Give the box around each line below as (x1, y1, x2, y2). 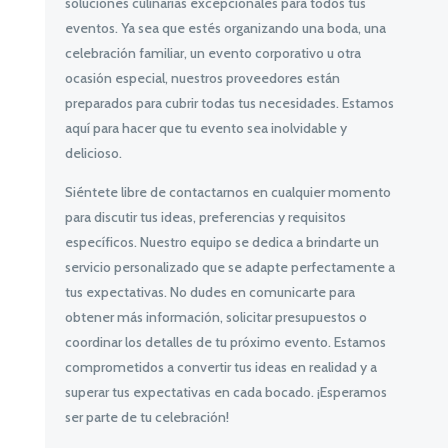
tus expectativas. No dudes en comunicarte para (64, 283, 355, 302)
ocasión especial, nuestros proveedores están (64, 69, 340, 88)
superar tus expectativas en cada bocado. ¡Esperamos (64, 383, 387, 402)
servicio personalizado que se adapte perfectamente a (64, 258, 395, 277)
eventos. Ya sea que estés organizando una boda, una (64, 19, 386, 38)
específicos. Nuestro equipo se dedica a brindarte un (64, 233, 379, 252)
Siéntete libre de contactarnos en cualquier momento (64, 183, 391, 202)
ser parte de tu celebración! (64, 408, 229, 427)
